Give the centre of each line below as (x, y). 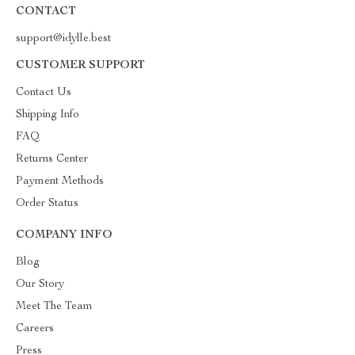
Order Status (47, 204)
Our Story (40, 284)
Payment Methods (60, 181)
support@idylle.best (63, 39)
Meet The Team (54, 307)
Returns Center (52, 159)
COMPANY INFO (64, 235)
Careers (35, 329)
